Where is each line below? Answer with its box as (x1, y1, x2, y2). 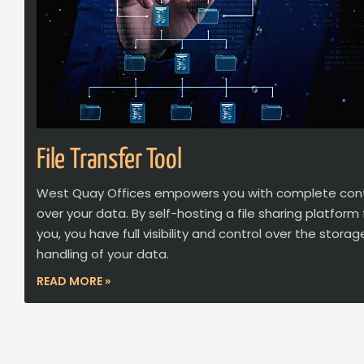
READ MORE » (37, 273, 110, 289)
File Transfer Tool (37, 147, 182, 174)
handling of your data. (37, 245, 169, 262)
